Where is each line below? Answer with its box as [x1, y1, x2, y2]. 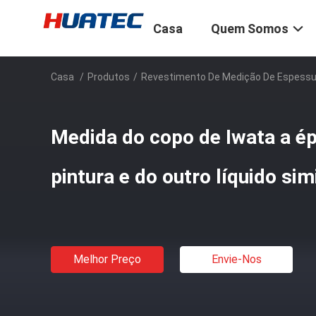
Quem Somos [211, 21, 288, 37]
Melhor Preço [73, 253, 141, 266]
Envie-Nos [211, 253, 262, 266]
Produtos [87, 71, 130, 83]
